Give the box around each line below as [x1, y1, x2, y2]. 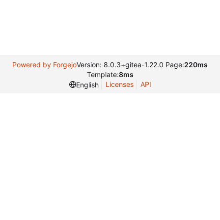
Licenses [105, 80, 134, 88]
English [76, 80, 99, 89]
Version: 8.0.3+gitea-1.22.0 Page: [77, 60, 184, 69]
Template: [86, 70, 119, 79]
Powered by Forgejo [12, 60, 77, 69]
